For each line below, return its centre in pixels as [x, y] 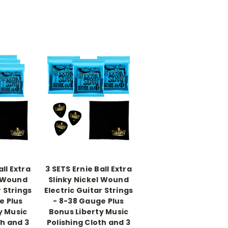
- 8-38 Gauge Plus [89, 201]
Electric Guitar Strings [89, 190]
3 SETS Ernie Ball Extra [89, 169]
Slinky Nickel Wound [89, 179]
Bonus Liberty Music [89, 211]
